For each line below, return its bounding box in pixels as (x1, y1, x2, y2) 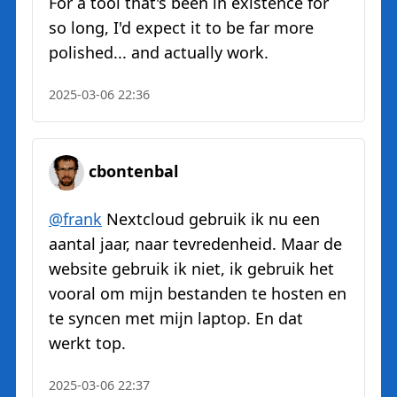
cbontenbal (89, 160, 178, 182)
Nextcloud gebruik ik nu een (102, 208, 320, 230)
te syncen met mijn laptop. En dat (49, 307, 303, 330)
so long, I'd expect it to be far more (49, 17, 314, 39)
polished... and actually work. (49, 42, 269, 64)
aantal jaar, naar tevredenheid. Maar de (49, 233, 342, 255)
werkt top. (49, 332, 126, 354)
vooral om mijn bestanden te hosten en (49, 283, 346, 305)
